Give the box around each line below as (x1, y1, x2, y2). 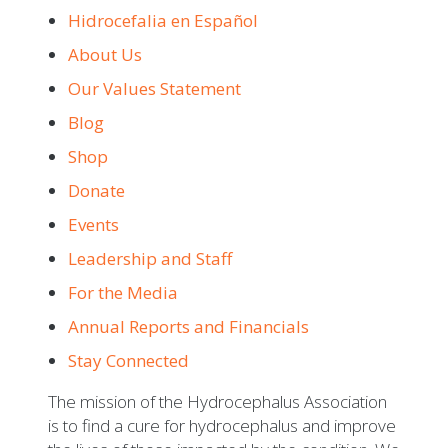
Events (68, 213, 119, 237)
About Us (68, 43, 142, 67)
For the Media (68, 281, 178, 305)
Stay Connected (68, 349, 189, 373)
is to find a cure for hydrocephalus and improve (48, 414, 396, 438)
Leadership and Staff (68, 247, 232, 271)
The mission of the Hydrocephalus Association (48, 390, 387, 414)
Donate (68, 179, 125, 203)
